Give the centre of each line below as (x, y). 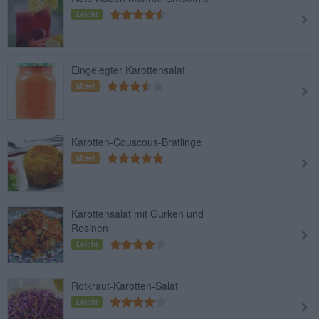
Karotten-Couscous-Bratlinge (136, 142)
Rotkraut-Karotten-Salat (125, 286)
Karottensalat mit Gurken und (137, 214)
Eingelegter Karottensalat (128, 70)
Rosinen (90, 228)
